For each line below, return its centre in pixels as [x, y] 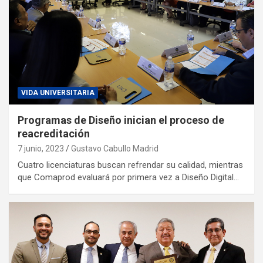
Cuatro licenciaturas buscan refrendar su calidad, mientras [130, 165]
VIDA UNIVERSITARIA [58, 92]
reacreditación [54, 133]
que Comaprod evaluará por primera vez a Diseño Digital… [128, 177]
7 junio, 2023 [41, 148]
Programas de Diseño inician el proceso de [121, 120]
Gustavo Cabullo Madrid [115, 148]
